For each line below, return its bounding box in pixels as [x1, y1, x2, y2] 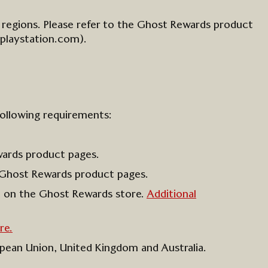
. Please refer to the [38, 20, 137, 31]
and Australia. [138, 243, 209, 254]
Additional [147, 189, 196, 200]
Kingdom [95, 243, 138, 254]
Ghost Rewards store [39, 189, 141, 200]
